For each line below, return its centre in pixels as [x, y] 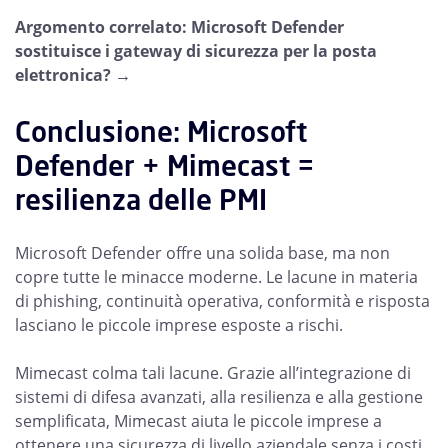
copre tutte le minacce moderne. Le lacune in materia [216, 277]
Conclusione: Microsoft [161, 132]
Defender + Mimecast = [165, 166]
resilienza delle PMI [141, 200]
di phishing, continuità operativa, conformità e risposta [222, 301]
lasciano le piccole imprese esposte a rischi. [179, 325]
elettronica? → [73, 75]
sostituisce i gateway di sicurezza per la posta [196, 51]
